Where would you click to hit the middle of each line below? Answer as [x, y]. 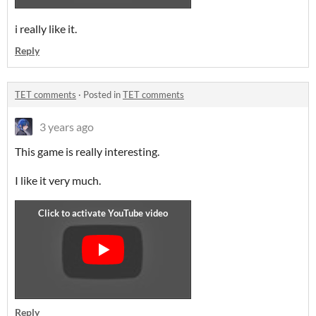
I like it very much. [58, 180]
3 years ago [67, 127]
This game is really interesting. [87, 151]
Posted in [103, 95]
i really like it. [46, 29]
